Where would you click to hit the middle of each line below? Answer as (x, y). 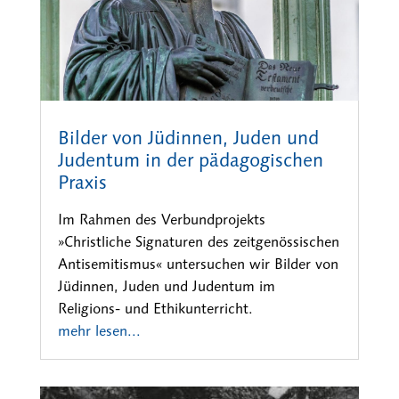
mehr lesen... (99, 331)
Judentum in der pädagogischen (190, 161)
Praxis (82, 183)
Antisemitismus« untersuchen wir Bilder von (198, 265)
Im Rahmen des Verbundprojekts (161, 220)
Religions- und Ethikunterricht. (155, 309)
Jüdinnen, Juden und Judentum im (166, 287)
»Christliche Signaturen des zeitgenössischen (198, 242)
